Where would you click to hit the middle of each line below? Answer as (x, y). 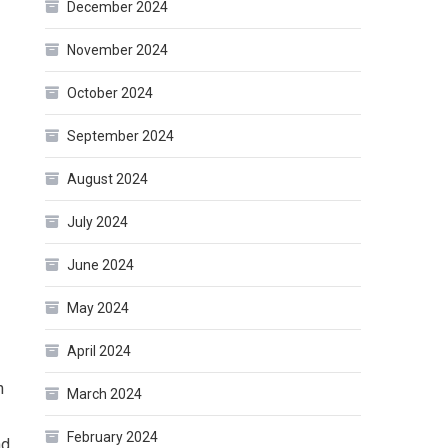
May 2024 (98, 308)
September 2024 (121, 136)
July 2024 (98, 222)
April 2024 (99, 351)
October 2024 (110, 93)
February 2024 (113, 437)
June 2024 (101, 265)
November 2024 (118, 50)
